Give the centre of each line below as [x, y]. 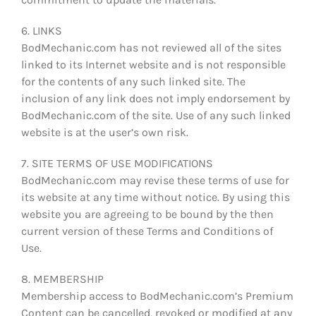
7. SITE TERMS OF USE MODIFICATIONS [117, 163]
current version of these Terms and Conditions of [147, 231]
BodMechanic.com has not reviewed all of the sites [151, 47]
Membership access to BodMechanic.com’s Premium [157, 296]
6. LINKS [42, 30]
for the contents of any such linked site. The [133, 81]
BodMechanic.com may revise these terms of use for [155, 180]
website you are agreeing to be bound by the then [147, 214]
